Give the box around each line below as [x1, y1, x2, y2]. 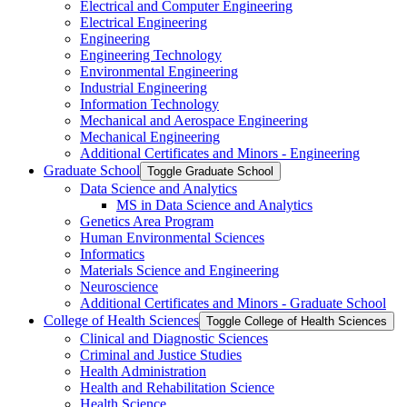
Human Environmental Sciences [80, 229, 264, 245]
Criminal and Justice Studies [80, 346, 242, 362]
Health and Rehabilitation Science [80, 379, 274, 395]
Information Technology [80, 95, 219, 112]
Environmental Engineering [80, 63, 238, 79]
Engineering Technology [80, 46, 222, 63]
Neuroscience [80, 278, 158, 294]
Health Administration [80, 362, 206, 379]
